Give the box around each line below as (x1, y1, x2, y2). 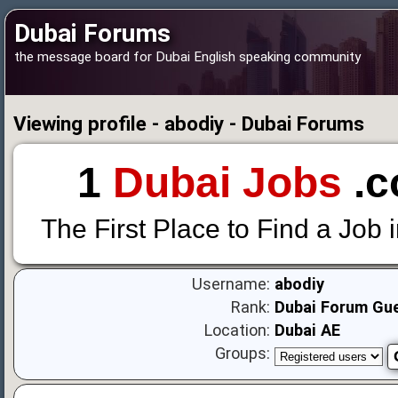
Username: (192, 275, 271, 294)
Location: (204, 321, 271, 340)
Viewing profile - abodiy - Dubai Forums (13, 112, 364, 135)
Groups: (215, 344, 271, 363)
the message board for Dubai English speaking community (14, 49, 361, 65)
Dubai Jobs (112, 158, 342, 207)
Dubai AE (275, 321, 341, 340)
